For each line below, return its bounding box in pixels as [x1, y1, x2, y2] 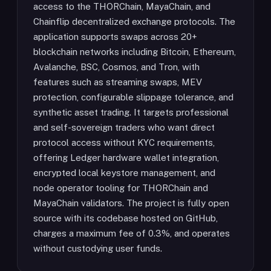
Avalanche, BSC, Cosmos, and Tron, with [33, 62, 200, 72]
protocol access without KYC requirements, [33, 137, 215, 148]
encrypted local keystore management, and [33, 168, 215, 178]
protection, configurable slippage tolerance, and [33, 92, 233, 102]
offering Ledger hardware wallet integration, [33, 152, 219, 163]
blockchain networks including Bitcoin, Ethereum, [33, 47, 236, 57]
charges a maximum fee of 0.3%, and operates [33, 228, 230, 238]
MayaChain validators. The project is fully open [33, 198, 229, 208]
